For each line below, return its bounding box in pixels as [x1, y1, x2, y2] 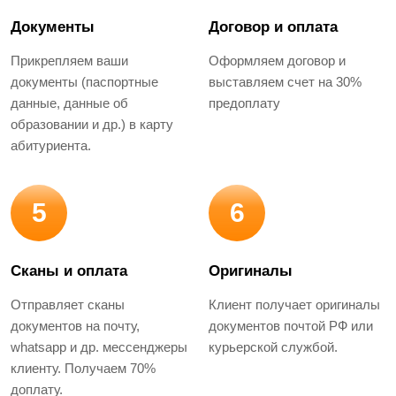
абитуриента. [11, 137, 91, 153]
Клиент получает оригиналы [209, 296, 380, 312]
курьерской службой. [209, 339, 338, 354]
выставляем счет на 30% [209, 73, 362, 89]
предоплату [209, 95, 280, 110]
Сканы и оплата [11, 262, 127, 279]
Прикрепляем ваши [11, 52, 128, 68]
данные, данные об [11, 95, 128, 110]
